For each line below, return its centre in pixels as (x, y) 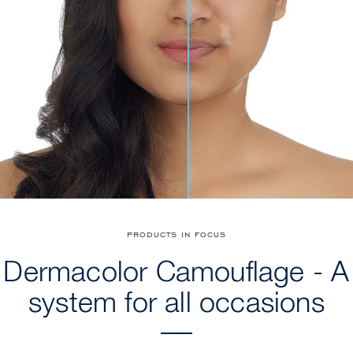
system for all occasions (176, 304)
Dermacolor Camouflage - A (176, 273)
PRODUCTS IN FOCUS (176, 234)
